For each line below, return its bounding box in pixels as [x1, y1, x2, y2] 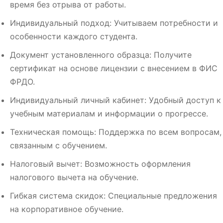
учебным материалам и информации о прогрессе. [10, 109, 208, 119]
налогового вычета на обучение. [10, 172, 138, 183]
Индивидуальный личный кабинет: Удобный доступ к [10, 95, 221, 106]
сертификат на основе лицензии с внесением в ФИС [10, 63, 218, 74]
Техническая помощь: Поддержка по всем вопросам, [10, 127, 222, 137]
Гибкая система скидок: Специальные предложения [10, 191, 217, 201]
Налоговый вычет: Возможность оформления [10, 159, 191, 169]
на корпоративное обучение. [10, 204, 123, 215]
